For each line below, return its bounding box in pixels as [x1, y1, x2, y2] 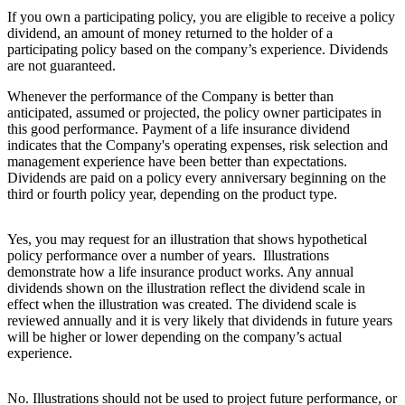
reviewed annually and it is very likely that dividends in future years [7, 313, 392, 329]
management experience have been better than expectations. [7, 154, 347, 170]
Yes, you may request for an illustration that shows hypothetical [7, 231, 367, 248]
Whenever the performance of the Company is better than [7, 89, 334, 105]
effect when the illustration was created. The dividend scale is [7, 297, 356, 313]
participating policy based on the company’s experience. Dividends [7, 42, 388, 58]
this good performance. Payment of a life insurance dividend [7, 121, 350, 137]
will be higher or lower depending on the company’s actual [7, 329, 342, 345]
